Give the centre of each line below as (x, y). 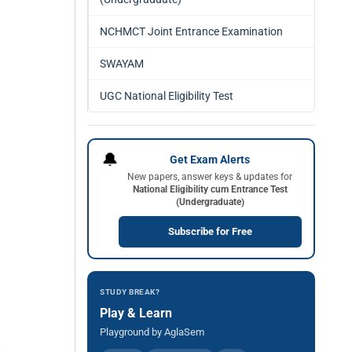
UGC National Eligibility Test (167, 96)
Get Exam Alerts (210, 159)
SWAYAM (122, 64)
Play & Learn (136, 313)
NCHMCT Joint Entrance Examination (191, 31)
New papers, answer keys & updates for (210, 176)
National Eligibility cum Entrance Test (210, 189)
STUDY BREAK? (130, 292)
